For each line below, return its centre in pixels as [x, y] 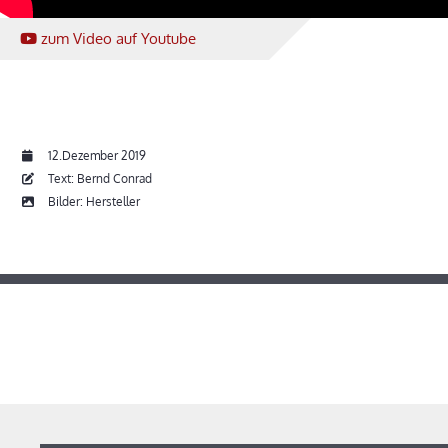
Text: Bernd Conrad [98, 179]
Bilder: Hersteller [92, 202]
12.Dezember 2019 [97, 156]
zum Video [78, 39]
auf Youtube [156, 39]
